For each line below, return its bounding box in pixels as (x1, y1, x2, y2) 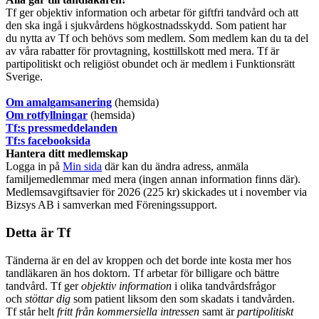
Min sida (63, 160, 102, 173)
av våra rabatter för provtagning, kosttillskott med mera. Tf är (6, 45, 279, 58)
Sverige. (6, 70, 43, 83)
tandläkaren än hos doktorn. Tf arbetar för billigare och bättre (6, 266, 279, 279)
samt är (202, 305, 237, 318)
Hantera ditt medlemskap (6, 147, 128, 160)
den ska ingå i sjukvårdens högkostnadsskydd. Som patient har (6, 19, 286, 32)
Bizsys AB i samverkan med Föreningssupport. (6, 199, 220, 211)
